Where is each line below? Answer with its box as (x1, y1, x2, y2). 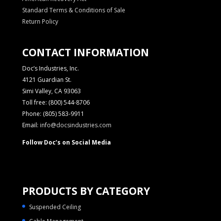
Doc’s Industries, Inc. (22, 64, 79, 73)
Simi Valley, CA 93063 (22, 87, 81, 96)
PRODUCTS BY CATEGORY (22, 184, 150, 198)
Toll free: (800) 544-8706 (22, 98, 90, 107)
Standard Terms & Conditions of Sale (22, 6, 125, 15)
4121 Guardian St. (22, 75, 72, 84)
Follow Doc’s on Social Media (22, 138, 111, 147)
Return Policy (22, 17, 58, 26)
